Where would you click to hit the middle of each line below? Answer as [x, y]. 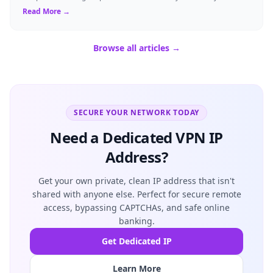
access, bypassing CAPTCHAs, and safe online [136, 207]
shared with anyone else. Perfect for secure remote [136, 194]
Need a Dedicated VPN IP [136, 137]
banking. [136, 221]
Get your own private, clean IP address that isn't [136, 180]
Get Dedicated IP [136, 241]
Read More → [46, 11]
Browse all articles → [136, 48]
